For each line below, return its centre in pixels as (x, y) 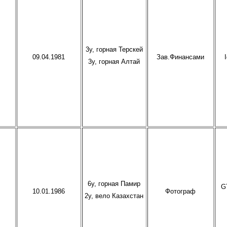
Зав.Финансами (181, 57)
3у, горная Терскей (114, 49)
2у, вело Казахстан (114, 196)
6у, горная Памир (114, 184)
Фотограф (181, 191)
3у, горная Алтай (114, 62)
